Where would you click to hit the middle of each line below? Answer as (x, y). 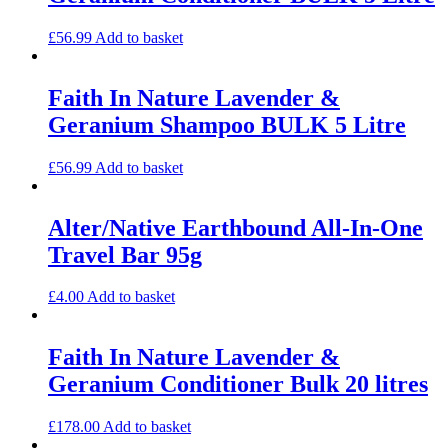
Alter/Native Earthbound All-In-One (235, 227)
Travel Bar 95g (125, 254)
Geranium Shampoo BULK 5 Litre (227, 124)
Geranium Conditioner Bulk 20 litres (238, 384)
